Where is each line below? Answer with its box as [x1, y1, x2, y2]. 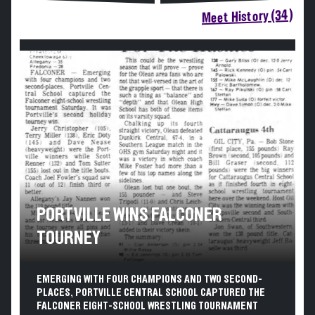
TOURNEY [37, 229, 100, 248]
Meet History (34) [202, 8, 292, 26]
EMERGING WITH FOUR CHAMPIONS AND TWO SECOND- [37, 274, 262, 285]
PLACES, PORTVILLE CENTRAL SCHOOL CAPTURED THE [37, 287, 265, 298]
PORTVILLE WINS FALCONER [37, 205, 222, 225]
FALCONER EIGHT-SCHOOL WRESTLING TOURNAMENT [37, 300, 258, 311]
